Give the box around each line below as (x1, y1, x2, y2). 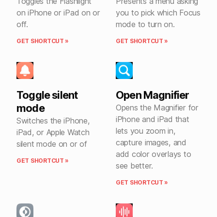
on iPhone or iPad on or (16, 7, 100, 17)
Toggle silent (16, 88, 78, 101)
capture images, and (116, 137, 186, 147)
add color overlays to (116, 149, 191, 159)
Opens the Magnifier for (116, 102, 199, 112)
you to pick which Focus (116, 7, 201, 17)
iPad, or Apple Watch (16, 127, 90, 137)
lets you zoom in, (116, 125, 176, 136)
